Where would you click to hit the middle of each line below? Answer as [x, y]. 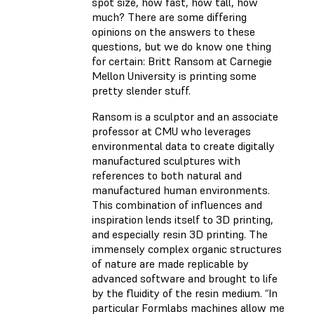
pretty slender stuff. [143, 91]
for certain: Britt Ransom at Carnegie [182, 61]
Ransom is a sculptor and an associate [185, 117]
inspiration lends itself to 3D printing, [183, 220]
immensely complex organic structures [187, 249]
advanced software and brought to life [185, 279]
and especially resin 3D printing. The [180, 234]
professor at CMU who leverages [171, 131]
